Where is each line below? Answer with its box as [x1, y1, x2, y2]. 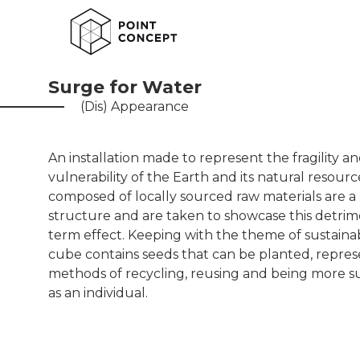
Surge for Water [48, 76, 202, 98]
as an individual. [48, 285, 148, 301]
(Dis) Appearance [80, 99, 189, 114]
